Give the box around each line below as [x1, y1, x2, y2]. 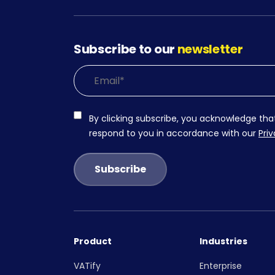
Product [74, 234, 112, 247]
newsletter [177, 40, 243, 58]
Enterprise [199, 259, 242, 272]
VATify [74, 259, 101, 272]
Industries [199, 234, 248, 247]
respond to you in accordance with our [89, 126, 258, 139]
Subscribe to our [74, 40, 177, 58]
